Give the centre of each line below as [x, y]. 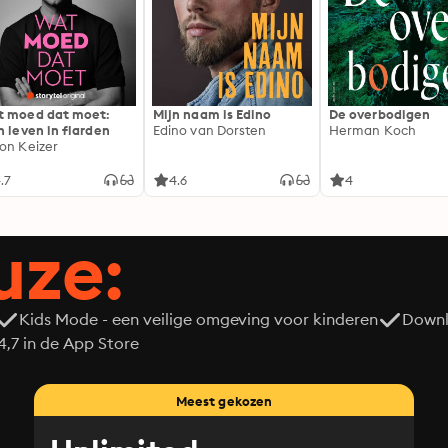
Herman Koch [372, 130]
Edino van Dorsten [210, 130]
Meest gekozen [224, 401]
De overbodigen [380, 114]
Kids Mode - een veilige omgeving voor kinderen [199, 319]
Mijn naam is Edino [212, 114]
